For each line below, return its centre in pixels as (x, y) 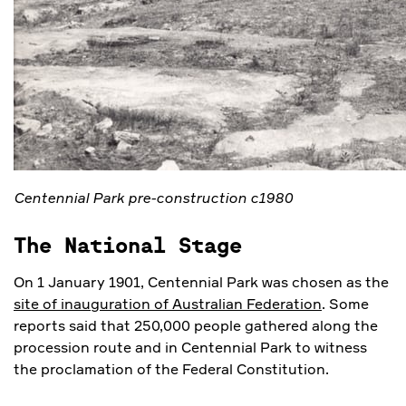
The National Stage (128, 247)
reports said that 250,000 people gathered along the (196, 326)
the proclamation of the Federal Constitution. (171, 369)
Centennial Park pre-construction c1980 (153, 198)
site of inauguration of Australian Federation (168, 304)
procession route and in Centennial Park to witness (190, 348)
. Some (345, 304)
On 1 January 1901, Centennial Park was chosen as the (201, 282)
